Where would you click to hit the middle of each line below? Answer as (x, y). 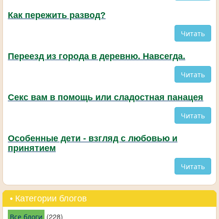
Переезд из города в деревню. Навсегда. (97, 56)
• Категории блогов (48, 199)
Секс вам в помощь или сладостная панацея (106, 98)
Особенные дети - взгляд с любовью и (93, 139)
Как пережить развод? (57, 15)
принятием (32, 148)
